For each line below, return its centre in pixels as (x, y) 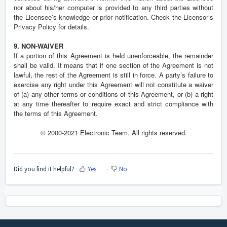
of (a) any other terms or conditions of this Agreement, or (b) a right (113, 94)
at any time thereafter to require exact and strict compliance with (113, 104)
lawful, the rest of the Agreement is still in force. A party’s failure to (113, 75)
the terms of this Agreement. (56, 113)
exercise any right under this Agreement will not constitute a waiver (113, 85)
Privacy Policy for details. (51, 27)
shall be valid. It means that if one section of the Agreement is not (113, 65)
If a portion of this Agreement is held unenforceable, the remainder (113, 56)
